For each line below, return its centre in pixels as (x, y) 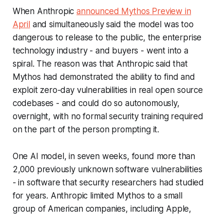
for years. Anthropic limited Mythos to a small (97, 195)
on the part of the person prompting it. (86, 129)
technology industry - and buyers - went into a (100, 50)
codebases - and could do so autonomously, (96, 103)
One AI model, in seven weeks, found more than (104, 156)
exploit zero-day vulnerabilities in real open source (108, 90)
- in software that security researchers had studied (108, 182)
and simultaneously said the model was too (112, 24)
